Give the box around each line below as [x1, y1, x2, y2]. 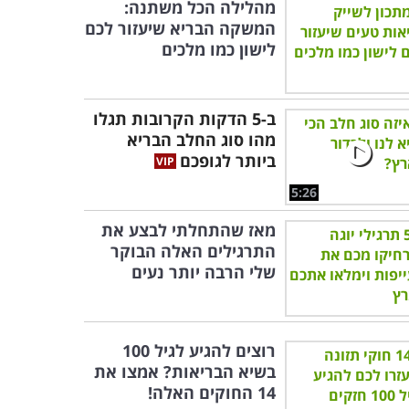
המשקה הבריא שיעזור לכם [85, 17, 276, 39]
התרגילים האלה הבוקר [110, 240, 276, 262]
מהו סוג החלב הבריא [127, 129, 276, 151]
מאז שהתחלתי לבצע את [101, 219, 276, 241]
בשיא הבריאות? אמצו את [94, 361, 276, 383]
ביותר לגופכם [180, 150, 276, 172]
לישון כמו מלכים [162, 38, 276, 60]
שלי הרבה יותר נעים [131, 261, 276, 283]
